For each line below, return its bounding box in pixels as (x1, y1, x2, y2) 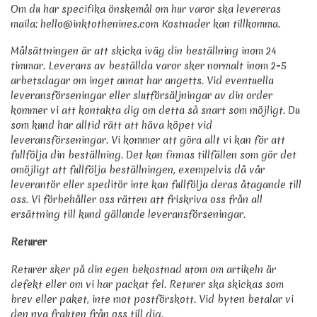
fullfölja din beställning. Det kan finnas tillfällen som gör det (11, 148, 296, 163)
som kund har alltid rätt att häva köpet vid (11, 118, 212, 133)
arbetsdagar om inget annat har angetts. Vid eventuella (11, 74, 274, 88)
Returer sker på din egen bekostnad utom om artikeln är (11, 262, 276, 277)
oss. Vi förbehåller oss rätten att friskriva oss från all (11, 192, 263, 207)
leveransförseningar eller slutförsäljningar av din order (11, 88, 272, 103)
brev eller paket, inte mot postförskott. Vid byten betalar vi (11, 292, 294, 306)
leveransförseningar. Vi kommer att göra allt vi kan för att (11, 133, 285, 148)
